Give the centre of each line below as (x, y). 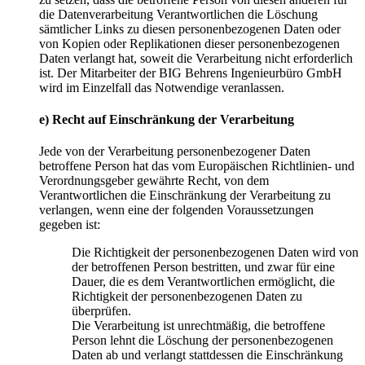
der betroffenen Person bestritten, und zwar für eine (203, 267)
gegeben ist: (70, 225)
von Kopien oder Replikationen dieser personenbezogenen (189, 43)
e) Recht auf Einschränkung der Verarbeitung (167, 119)
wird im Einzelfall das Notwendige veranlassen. (162, 87)
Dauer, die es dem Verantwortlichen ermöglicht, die (203, 282)
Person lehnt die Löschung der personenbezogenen (202, 341)
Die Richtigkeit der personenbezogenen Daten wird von (215, 253)
